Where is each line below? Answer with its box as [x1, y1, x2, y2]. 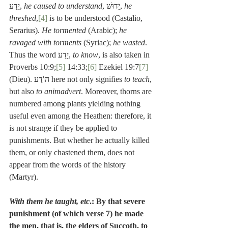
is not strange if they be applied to [9, 124, 119, 132]
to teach [124, 75, 150, 83]
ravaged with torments [9, 38, 81, 47]
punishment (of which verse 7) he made [9, 209, 146, 218]
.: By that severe [90, 197, 147, 206]
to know [73, 50, 98, 59]
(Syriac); [81, 38, 113, 47]
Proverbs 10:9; [9, 63, 56, 71]
